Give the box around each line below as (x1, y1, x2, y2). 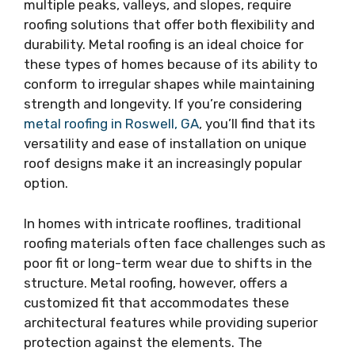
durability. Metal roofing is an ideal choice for (24, 36, 303, 53)
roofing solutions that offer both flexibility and (24, 17, 315, 33)
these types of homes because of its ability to (24, 56, 318, 73)
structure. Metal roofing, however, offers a (24, 274, 288, 291)
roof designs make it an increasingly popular (24, 155, 302, 172)
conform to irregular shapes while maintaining (24, 76, 315, 93)
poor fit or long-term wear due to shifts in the (24, 254, 312, 271)
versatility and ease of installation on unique (24, 136, 307, 152)
